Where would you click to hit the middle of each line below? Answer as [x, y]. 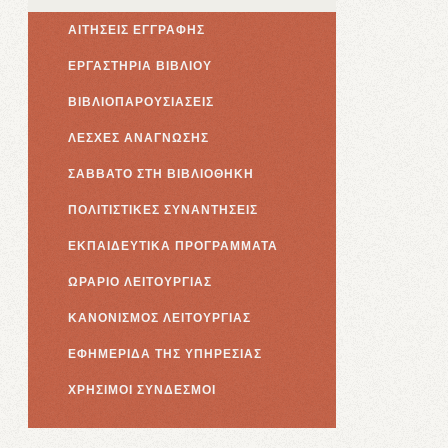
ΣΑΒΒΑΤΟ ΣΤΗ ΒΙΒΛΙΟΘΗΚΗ [161, 174]
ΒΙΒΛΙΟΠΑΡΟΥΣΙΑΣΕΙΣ [141, 102]
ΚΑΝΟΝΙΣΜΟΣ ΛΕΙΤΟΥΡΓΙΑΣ [159, 318]
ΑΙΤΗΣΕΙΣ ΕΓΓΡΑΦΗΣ [136, 30]
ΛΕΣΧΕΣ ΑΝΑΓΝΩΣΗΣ [138, 138]
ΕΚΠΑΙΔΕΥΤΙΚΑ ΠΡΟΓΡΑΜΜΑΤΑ [173, 246]
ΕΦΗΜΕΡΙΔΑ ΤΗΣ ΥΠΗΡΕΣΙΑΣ [165, 354]
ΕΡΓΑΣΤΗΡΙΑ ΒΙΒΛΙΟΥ [140, 66]
